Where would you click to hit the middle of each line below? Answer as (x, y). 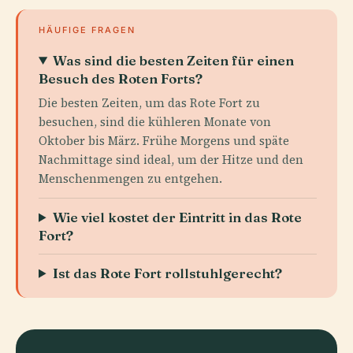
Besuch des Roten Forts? (121, 78)
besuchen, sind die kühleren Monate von (155, 121)
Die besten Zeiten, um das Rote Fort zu (149, 102)
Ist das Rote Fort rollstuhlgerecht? (168, 273)
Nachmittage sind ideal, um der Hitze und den (171, 159)
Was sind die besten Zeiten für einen (174, 60)
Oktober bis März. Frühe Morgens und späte (164, 140)
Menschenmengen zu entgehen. (130, 178)
